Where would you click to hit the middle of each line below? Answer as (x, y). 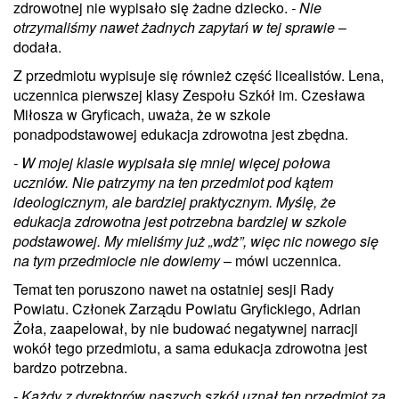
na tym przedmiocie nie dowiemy (118, 260)
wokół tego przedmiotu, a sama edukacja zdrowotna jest (190, 347)
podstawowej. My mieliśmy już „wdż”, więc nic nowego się (196, 240)
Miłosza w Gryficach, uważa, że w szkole (142, 114)
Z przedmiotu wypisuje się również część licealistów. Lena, (199, 75)
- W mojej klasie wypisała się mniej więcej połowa (172, 162)
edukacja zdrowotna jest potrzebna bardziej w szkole (180, 221)
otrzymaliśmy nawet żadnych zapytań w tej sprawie (174, 27)
